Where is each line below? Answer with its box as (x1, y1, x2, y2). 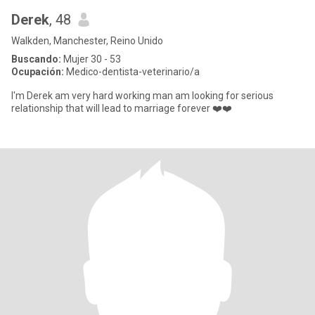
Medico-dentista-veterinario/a (64, 66, 200, 77)
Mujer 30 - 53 (61, 53, 121, 65)
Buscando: (11, 53, 61, 65)
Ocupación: (11, 66, 64, 77)
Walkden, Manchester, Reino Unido (11, 35, 163, 46)
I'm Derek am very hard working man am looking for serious (11, 90, 274, 101)
